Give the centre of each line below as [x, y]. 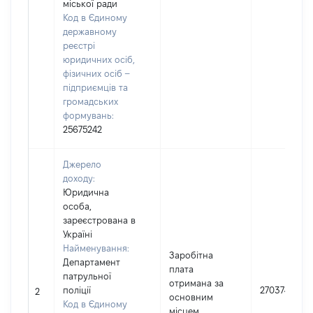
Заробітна [191, 255]
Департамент [92, 262]
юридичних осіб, [99, 59]
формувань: [88, 115]
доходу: [79, 178]
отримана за [196, 283]
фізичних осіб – [96, 73]
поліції [77, 290]
